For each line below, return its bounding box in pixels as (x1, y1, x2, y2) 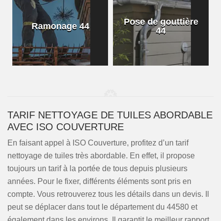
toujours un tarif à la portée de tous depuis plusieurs (7, 164, 187, 173)
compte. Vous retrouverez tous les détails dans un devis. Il (7, 190, 209, 198)
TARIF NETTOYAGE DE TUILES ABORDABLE (7, 110, 213, 120)
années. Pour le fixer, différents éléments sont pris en (7, 177, 191, 185)
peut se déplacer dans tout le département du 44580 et (7, 203, 197, 211)
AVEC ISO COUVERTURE (7, 121, 124, 132)
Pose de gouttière (123, 17, 198, 27)
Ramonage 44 (31, 21, 89, 31)
